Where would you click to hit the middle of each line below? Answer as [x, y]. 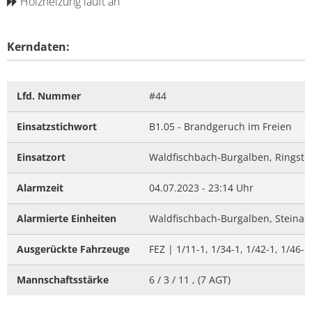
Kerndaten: [38, 47]
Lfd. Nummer [49, 96]
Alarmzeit [40, 188]
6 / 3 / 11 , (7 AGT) [190, 280]
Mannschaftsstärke [63, 280]
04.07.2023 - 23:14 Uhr [201, 188]
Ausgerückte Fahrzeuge [73, 249]
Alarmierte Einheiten [67, 218]
